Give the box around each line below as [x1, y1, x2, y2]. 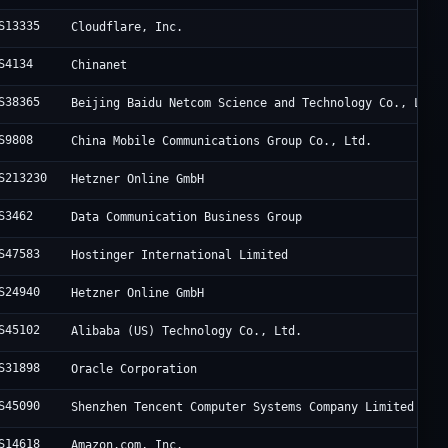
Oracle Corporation [71, 362, 198, 377]
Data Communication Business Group [71, 210, 303, 225]
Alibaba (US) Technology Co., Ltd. [71, 324, 303, 339]
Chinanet [71, 58, 128, 73]
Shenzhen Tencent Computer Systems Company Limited [71, 400, 415, 415]
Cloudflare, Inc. [71, 20, 184, 35]
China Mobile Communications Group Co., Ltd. [71, 134, 373, 149]
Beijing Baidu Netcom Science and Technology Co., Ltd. [71, 96, 443, 111]
